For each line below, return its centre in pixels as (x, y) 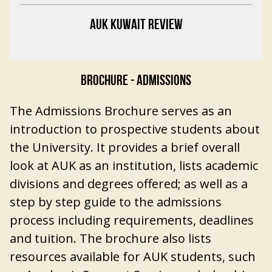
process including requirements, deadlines (132, 220)
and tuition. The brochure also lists (110, 238)
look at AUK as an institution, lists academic (134, 165)
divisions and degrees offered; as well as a (129, 184)
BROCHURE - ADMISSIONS (136, 81)
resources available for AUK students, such (133, 257)
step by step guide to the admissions (116, 202)
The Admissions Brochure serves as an (121, 111)
